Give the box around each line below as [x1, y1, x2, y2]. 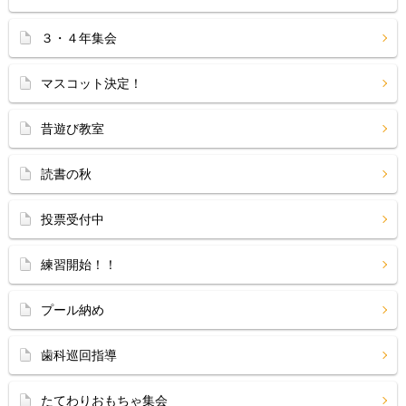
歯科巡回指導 [41, 348, 117, 362]
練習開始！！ [41, 257, 117, 272]
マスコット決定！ [41, 76, 142, 91]
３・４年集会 [41, 31, 117, 45]
